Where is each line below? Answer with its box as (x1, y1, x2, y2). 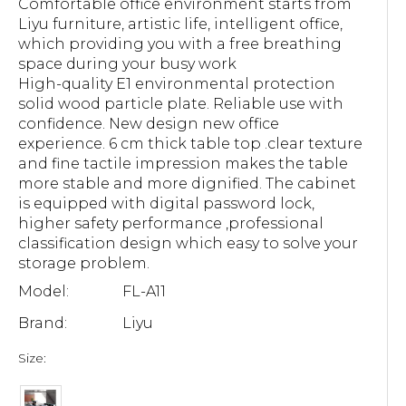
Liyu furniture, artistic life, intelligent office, (18, 15, 343, 33)
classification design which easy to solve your (18, 235, 358, 252)
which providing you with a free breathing (18, 35, 342, 53)
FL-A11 (122, 283, 166, 300)
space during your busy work (18, 55, 237, 72)
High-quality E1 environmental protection (18, 75, 335, 92)
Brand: (18, 314, 67, 332)
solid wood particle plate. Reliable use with (18, 95, 343, 112)
